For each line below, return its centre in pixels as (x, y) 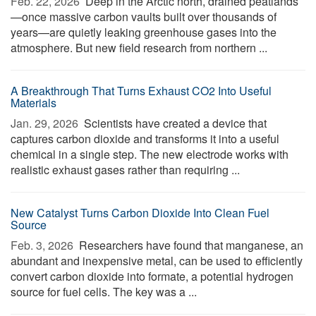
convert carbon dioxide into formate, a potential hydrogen (152, 276)
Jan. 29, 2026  (46, 123)
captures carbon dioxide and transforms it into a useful (145, 139)
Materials (34, 103)
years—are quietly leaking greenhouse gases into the (144, 32)
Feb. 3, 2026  (43, 245)
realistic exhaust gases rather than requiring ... (125, 170)
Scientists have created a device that (174, 123)
